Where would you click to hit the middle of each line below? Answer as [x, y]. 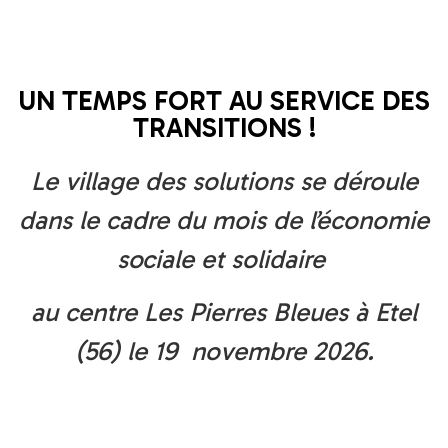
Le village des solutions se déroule [224, 181]
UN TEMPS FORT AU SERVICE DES [224, 100]
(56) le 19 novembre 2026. [224, 351]
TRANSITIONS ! [224, 127]
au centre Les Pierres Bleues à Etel [224, 312]
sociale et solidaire [224, 259]
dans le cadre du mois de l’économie [224, 220]
